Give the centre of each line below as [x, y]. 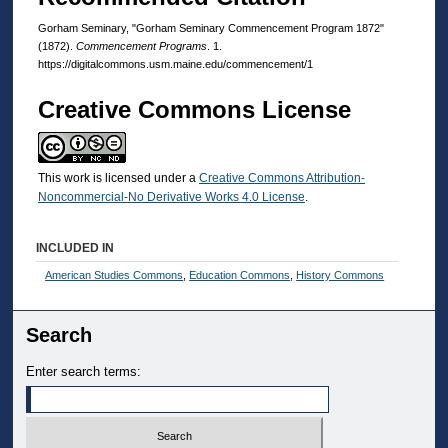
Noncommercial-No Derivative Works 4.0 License [171, 197]
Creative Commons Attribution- [282, 178]
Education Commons [240, 275]
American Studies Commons [114, 275]
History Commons [340, 275]
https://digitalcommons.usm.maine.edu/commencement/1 [175, 64]
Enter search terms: [84, 372]
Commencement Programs [141, 46]
